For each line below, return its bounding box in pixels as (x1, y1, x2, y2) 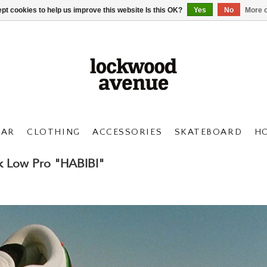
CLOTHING (27, 127, 80, 137)
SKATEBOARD (174, 127, 243, 137)
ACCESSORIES (92, 127, 163, 137)
